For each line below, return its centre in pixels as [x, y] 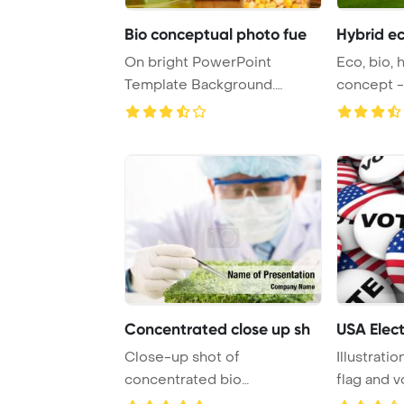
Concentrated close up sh [217, 329]
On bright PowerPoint [158, 62]
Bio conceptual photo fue [216, 34]
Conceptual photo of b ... [207, 107]
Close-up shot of [182, 357]
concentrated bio [183, 379]
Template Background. [200, 84]
